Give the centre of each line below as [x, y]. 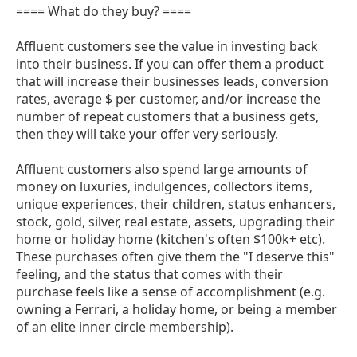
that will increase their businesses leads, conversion [172, 81]
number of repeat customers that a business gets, [167, 116]
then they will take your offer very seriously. [147, 133]
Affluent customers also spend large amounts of [162, 169]
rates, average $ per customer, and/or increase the [168, 98]
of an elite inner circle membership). [125, 326]
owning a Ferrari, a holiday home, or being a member [177, 309]
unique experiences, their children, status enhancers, [176, 204]
